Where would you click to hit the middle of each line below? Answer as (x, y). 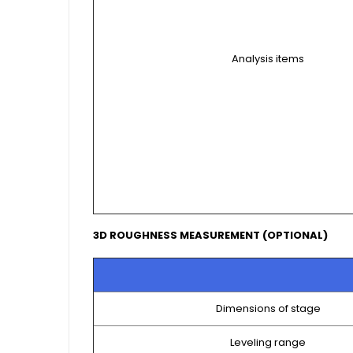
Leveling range (268, 343)
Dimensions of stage (268, 309)
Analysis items (268, 58)
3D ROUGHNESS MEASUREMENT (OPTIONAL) (210, 235)
